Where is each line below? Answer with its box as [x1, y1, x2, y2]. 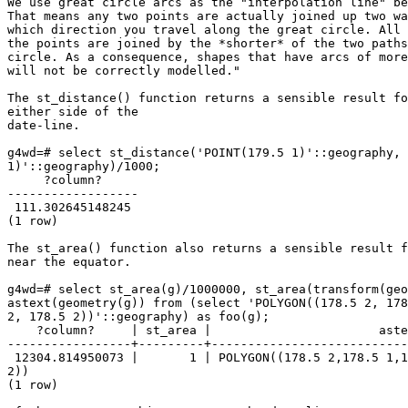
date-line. [7, 118, 87, 133]
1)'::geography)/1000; [7, 159, 168, 174]
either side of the [7, 105, 146, 119]
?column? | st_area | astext [7, 323, 36, 338]
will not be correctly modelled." [7, 64, 248, 78]
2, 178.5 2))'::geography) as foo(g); [7, 310, 277, 324]
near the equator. [7, 255, 138, 270]
